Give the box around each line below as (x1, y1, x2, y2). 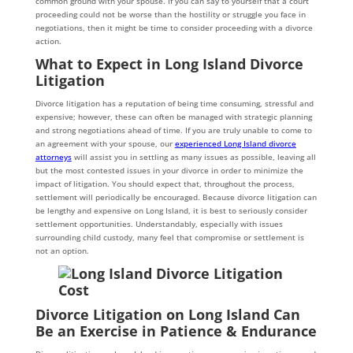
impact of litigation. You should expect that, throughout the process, (35, 178, 295, 190)
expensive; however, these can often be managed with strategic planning (35, 111, 312, 123)
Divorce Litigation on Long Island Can (35, 305, 300, 325)
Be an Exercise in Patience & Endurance (35, 321, 317, 341)
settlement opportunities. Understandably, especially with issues (35, 218, 283, 230)
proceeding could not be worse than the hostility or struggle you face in (35, 9, 306, 20)
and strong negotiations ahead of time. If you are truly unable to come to (35, 124, 312, 136)
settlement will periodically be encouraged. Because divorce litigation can (35, 191, 317, 203)
